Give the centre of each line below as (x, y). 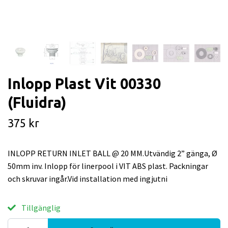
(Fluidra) (37, 102)
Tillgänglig (40, 207)
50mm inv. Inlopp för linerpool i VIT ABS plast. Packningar (108, 166)
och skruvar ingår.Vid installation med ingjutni (88, 178)
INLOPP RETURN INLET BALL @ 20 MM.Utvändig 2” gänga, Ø (112, 153)
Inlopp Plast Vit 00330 (84, 83)
